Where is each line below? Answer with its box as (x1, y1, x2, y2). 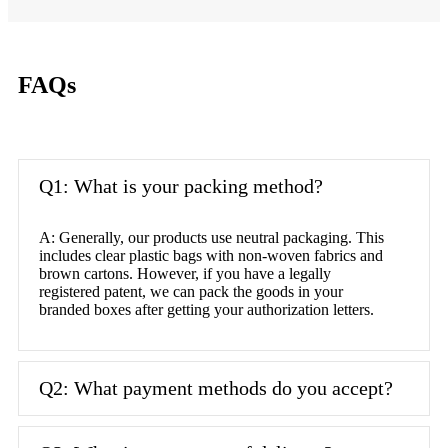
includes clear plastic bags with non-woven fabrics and (39, 246, 383, 264)
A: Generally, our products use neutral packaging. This (39, 228, 384, 246)
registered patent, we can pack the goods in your (39, 282, 343, 300)
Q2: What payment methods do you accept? (39, 376, 393, 399)
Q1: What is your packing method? (39, 174, 323, 197)
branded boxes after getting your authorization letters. (39, 300, 374, 318)
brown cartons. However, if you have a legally (39, 264, 331, 282)
